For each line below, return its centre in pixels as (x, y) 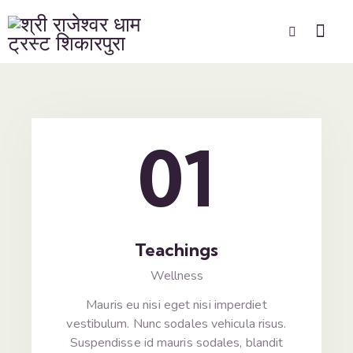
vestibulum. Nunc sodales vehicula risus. (176, 323)
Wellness (176, 275)
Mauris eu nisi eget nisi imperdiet (176, 305)
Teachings (176, 249)
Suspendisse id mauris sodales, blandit (176, 342)
